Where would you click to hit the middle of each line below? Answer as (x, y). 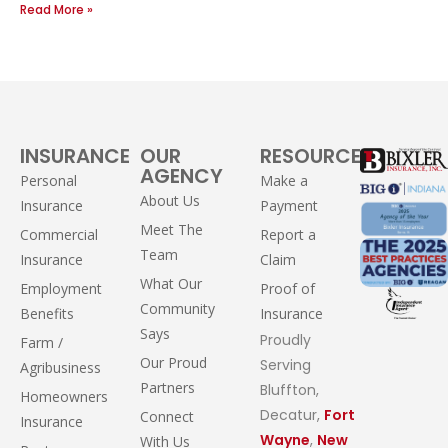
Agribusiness (60, 367)
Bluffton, (290, 389)
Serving (286, 364)
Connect (167, 416)
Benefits (47, 313)
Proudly (286, 339)
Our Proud (174, 362)
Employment (61, 288)
